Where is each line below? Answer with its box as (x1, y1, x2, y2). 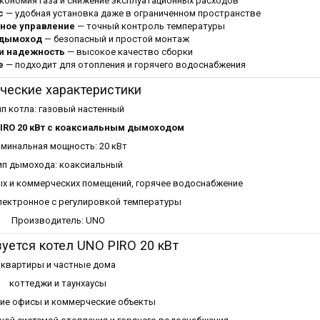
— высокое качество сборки (64, 46, 193, 57)
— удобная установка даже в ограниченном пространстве (3, 7, 261, 19)
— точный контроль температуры (75, 20, 225, 31)
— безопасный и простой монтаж (42, 33, 189, 44)
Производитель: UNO (11, 214, 105, 226)
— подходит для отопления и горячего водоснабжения (4, 59, 246, 70)
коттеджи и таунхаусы (9, 278, 106, 289)
